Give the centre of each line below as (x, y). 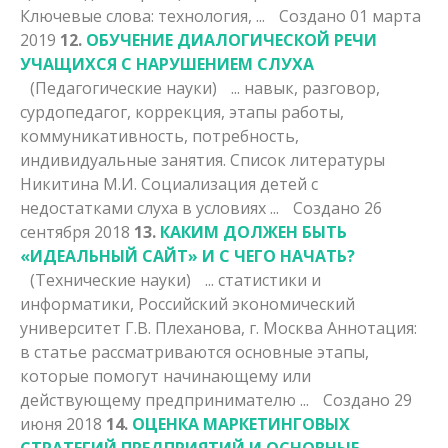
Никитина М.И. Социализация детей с (169, 183)
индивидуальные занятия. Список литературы (202, 159)
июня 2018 (63, 423)
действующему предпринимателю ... (166, 399)
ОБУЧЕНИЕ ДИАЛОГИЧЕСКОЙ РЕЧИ (231, 39)
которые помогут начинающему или (165, 375)
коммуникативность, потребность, (159, 135)
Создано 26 (337, 207)
